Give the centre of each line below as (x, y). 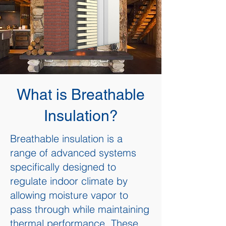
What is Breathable (81, 95)
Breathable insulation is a (66, 138)
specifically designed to (63, 167)
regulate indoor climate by (69, 181)
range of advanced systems (73, 153)
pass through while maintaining (80, 209)
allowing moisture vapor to (69, 195)
